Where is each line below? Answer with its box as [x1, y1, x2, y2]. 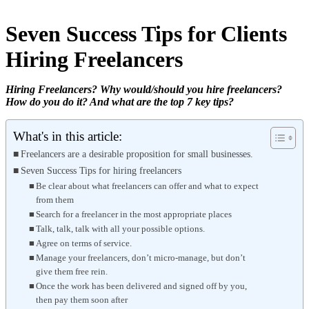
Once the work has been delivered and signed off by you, [36, 280, 248, 291]
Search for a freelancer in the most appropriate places [36, 208, 232, 219]
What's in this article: [13, 128, 122, 143]
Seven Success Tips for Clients [6, 21, 287, 46]
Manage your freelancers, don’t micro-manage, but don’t [36, 252, 246, 263]
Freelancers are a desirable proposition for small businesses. [20, 148, 253, 159]
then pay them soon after [36, 294, 128, 305]
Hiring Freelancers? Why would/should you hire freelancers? [6, 83, 282, 95]
